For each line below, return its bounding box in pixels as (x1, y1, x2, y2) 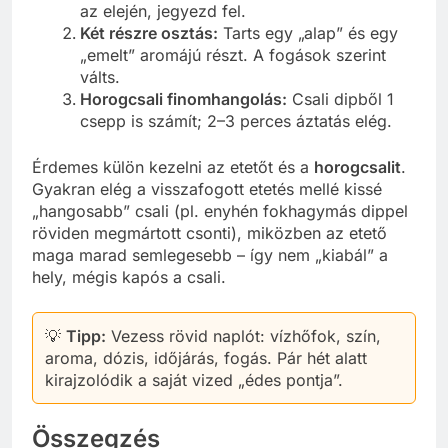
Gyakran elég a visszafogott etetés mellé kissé (32, 178, 382, 199)
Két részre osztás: (80, 22, 218, 43)
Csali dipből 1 (287, 88, 394, 109)
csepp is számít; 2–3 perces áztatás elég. (80, 110, 392, 131)
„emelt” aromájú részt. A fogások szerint (80, 44, 386, 65)
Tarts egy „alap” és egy (218, 22, 398, 43)
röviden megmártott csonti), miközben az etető (32, 222, 387, 243)
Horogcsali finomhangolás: (80, 88, 287, 109)
